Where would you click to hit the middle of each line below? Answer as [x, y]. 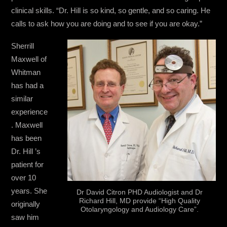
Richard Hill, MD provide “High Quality [140, 200]
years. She [29, 191]
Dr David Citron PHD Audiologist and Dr [140, 192]
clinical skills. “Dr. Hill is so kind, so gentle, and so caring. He [111, 10]
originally [26, 204]
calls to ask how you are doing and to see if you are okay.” [107, 23]
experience [30, 111]
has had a [28, 85]
